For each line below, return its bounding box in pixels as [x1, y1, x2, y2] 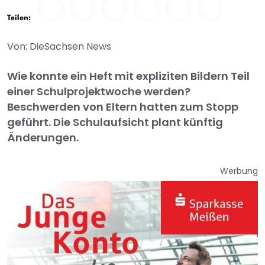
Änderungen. [7, 130, 79, 145]
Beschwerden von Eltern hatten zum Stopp [7, 99, 238, 114]
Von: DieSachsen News [7, 40, 111, 53]
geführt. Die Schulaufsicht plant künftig [7, 115, 223, 130]
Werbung [220, 165, 258, 177]
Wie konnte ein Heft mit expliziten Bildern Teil [7, 69, 250, 83]
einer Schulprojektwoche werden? [7, 84, 190, 99]
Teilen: [7, 14, 31, 22]
